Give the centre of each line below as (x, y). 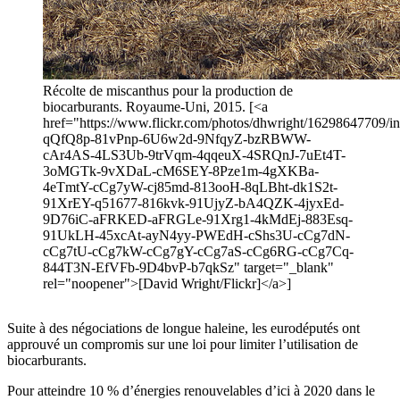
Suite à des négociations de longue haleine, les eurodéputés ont (183, 329)
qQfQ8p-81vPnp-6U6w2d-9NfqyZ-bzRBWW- (177, 139)
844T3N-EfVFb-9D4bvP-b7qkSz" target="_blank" (188, 268)
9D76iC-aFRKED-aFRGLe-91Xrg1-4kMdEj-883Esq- (198, 220)
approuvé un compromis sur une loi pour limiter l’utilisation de (183, 345)
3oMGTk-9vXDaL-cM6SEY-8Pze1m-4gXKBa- (181, 171)
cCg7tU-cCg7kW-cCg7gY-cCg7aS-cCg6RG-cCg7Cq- (198, 252)
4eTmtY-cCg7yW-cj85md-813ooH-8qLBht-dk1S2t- (190, 187)
